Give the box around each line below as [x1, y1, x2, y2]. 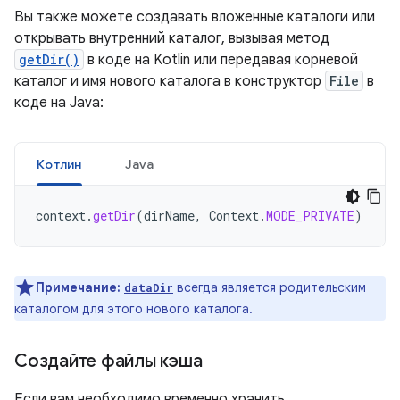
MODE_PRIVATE [266, 207, 354, 224]
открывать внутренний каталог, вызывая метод [14, 29, 329, 47]
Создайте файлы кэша [14, 350, 203, 372]
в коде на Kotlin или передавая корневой [84, 51, 358, 69]
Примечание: [36, 279, 121, 296]
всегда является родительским [173, 279, 366, 296]
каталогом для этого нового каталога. [14, 301, 253, 317]
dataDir [124, 280, 173, 295]
